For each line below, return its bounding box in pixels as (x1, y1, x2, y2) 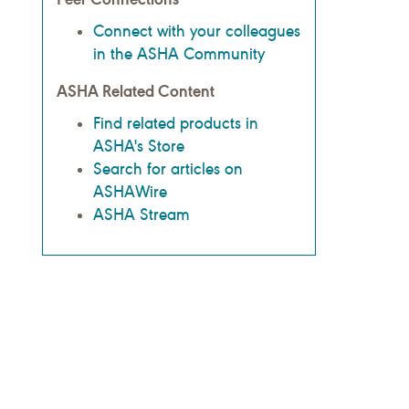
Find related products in (93, 113, 258, 134)
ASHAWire (93, 182, 167, 203)
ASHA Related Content (57, 81, 215, 102)
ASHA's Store (93, 136, 184, 157)
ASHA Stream (93, 204, 190, 225)
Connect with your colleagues (93, 21, 300, 42)
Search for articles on (93, 159, 243, 180)
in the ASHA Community (93, 44, 265, 65)
